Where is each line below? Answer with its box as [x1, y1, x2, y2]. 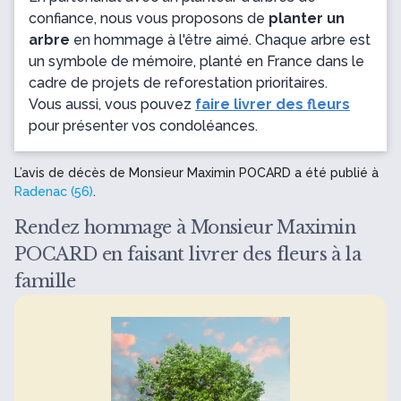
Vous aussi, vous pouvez [29, 96, 195, 113]
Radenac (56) [14, 184, 93, 199]
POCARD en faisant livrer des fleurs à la [14, 243, 361, 265]
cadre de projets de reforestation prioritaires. [29, 74, 328, 91]
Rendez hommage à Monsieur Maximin [14, 217, 356, 238]
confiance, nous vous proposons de [29, 10, 269, 27]
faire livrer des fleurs [195, 96, 350, 113]
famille [14, 270, 76, 292]
